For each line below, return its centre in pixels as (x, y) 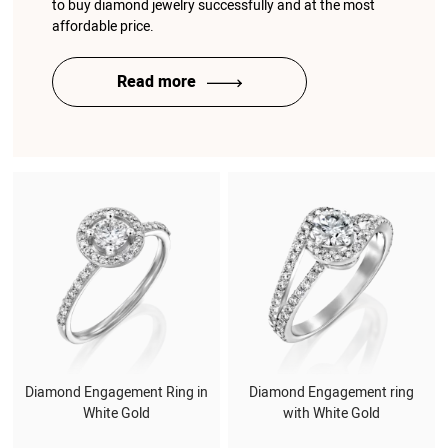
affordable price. (102, 26)
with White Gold (331, 413)
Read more (158, 81)
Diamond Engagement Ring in (117, 392)
